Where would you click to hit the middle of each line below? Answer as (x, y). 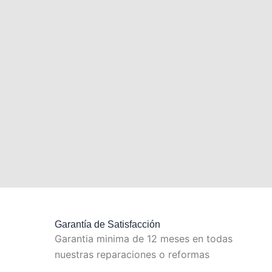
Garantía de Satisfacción (108, 225)
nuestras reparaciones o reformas (132, 255)
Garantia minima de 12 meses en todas (144, 239)
